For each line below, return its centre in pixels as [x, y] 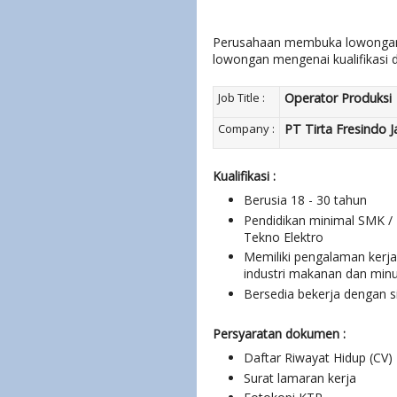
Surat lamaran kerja [300, 378]
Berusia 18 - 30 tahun [305, 200]
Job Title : [241, 97]
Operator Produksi [338, 98]
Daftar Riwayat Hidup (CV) [318, 358]
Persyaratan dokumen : [279, 333]
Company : [246, 128]
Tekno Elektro [284, 237]
